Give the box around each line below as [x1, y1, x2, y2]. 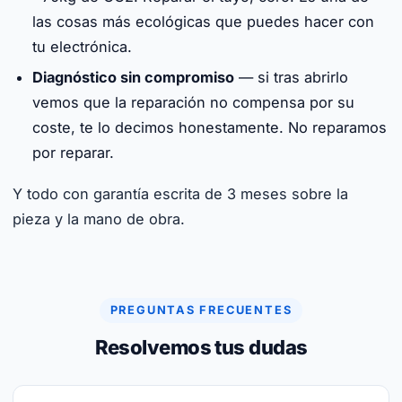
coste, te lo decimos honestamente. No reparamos [32, 118, 387, 136]
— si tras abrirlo [234, 68, 348, 86]
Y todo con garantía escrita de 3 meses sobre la [13, 185, 348, 203]
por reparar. [32, 144, 114, 162]
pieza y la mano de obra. [13, 210, 185, 228]
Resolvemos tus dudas [94, 336, 308, 359]
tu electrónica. [32, 38, 132, 56]
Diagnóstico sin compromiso [32, 68, 234, 86]
